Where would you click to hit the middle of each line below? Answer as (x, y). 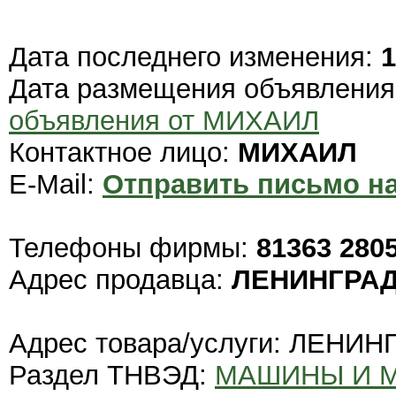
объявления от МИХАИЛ (164, 121)
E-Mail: (56, 185)
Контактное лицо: (123, 153)
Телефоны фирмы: (133, 248)
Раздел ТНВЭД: (112, 376)
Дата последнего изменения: (195, 57)
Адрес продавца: (120, 280)
